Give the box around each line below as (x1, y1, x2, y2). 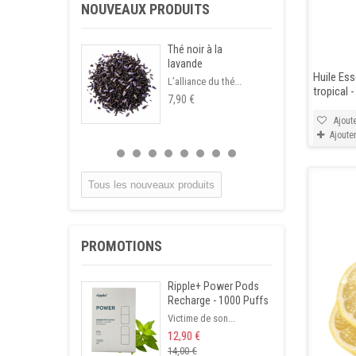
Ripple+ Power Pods (168, 280, 259, 292)
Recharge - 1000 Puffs (168, 294, 269, 307)
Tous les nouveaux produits (88, 179, 215, 191)
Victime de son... (168, 312, 235, 324)
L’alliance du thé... (168, 75, 242, 87)
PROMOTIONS (81, 238, 162, 254)
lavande (168, 57, 203, 70)
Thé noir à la (168, 43, 222, 56)
